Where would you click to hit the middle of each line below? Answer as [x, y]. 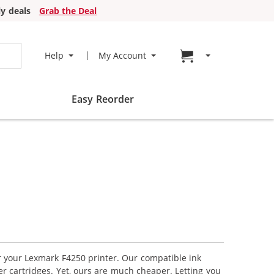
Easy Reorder [103, 99]
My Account [122, 55]
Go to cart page [232, 55]
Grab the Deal [68, 11]
